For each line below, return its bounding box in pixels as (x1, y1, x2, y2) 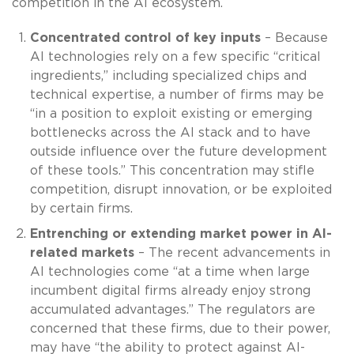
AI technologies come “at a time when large (29, 265, 310, 278)
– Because (260, 31, 328, 44)
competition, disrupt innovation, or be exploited (29, 183, 332, 196)
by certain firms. (29, 201, 133, 215)
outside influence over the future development (29, 145, 327, 158)
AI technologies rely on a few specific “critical (29, 50, 321, 63)
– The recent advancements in (134, 246, 330, 259)
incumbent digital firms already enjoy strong (29, 284, 311, 297)
